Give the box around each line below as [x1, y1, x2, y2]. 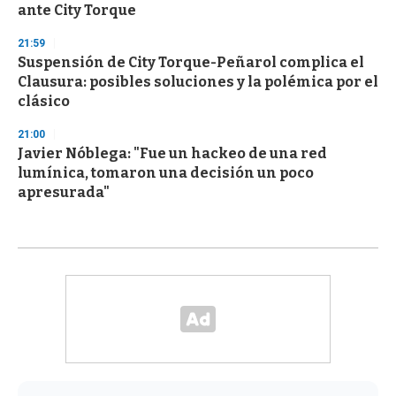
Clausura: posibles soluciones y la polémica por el [18, 73, 378, 91]
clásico [18, 93, 70, 110]
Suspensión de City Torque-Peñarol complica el [18, 54, 364, 72]
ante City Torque [18, 2, 136, 19]
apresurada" [18, 184, 110, 202]
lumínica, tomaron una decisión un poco [18, 164, 314, 182]
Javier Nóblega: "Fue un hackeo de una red [18, 145, 327, 163]
